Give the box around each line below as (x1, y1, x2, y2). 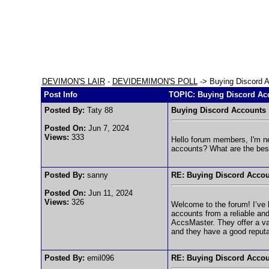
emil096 (84, 253, 114, 262)
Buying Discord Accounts (171, 106, 266, 115)
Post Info (43, 90, 77, 99)
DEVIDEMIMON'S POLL (112, 77, 198, 86)
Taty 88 (84, 106, 113, 115)
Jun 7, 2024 (85, 124, 129, 133)
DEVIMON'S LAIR (41, 77, 105, 86)
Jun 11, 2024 (85, 189, 133, 198)
